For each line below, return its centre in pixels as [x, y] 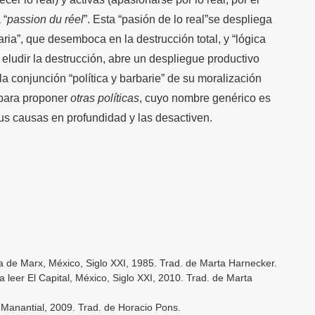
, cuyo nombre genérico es [205, 98]
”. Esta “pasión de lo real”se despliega [178, 19]
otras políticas [105, 98]
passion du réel [45, 19]
